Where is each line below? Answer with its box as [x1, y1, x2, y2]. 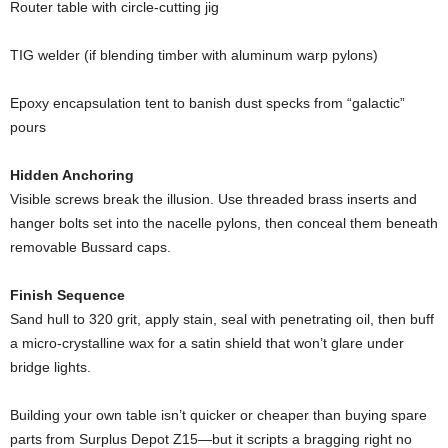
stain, [183, 311, 221, 327]
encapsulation [53, 95, 145, 111]
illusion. [167, 191, 218, 207]
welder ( [38, 47, 89, 63]
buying [345, 407, 391, 423]
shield [225, 335, 266, 351]
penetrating [280, 311, 356, 327]
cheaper [257, 407, 313, 423]
